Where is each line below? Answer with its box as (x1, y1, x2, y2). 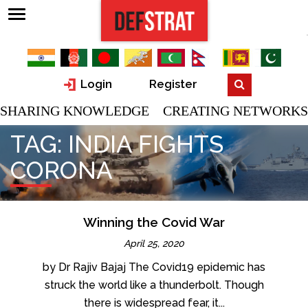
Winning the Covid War (83, 214, 225, 230)
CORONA (10, 155, 113, 184)
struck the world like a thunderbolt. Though (44, 278, 264, 291)
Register (148, 77, 197, 91)
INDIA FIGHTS (68, 129, 223, 158)
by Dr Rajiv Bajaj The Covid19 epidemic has (43, 260, 265, 274)
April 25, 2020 (124, 237, 184, 249)
